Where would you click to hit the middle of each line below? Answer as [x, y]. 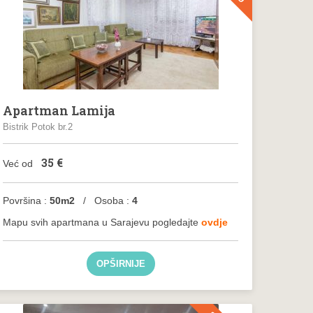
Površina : [27, 201]
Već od [20, 163]
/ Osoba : [104, 201]
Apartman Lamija [59, 110]
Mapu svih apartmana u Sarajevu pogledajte [102, 222]
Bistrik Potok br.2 [38, 127]
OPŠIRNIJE [121, 264]
